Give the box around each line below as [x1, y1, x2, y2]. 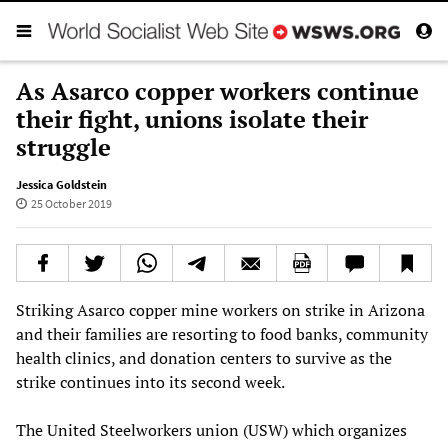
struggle [16, 130, 111, 163]
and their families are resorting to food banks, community [16, 322, 428, 345]
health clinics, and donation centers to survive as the [16, 346, 392, 369]
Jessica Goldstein [16, 176, 107, 192]
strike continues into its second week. [16, 370, 285, 393]
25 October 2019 [30, 195, 112, 211]
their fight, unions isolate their [16, 102, 368, 135]
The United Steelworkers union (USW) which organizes [16, 418, 407, 441]
